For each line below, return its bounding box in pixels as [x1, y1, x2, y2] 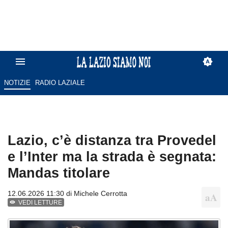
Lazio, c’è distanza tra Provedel [8, 132, 216, 149]
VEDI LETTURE [18, 199, 63, 207]
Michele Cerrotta [74, 189, 127, 198]
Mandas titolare [8, 165, 110, 181]
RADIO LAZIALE [35, 79, 85, 87]
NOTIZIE [4, 79, 31, 87]
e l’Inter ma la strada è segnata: [8, 149, 216, 165]
